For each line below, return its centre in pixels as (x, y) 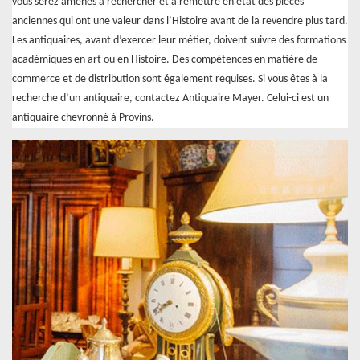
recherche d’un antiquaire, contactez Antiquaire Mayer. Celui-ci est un (170, 98)
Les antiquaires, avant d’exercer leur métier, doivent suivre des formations (179, 40)
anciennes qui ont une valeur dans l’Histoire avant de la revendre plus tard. (180, 21)
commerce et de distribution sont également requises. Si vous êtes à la (170, 79)
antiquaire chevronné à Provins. (83, 117)
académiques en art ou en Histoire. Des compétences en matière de (165, 59)
